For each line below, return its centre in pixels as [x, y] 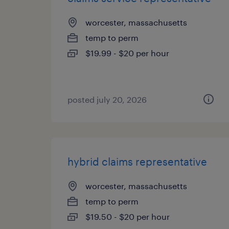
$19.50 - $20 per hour [128, 216]
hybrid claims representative [137, 162]
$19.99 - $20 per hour [127, 53]
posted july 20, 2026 [107, 99]
